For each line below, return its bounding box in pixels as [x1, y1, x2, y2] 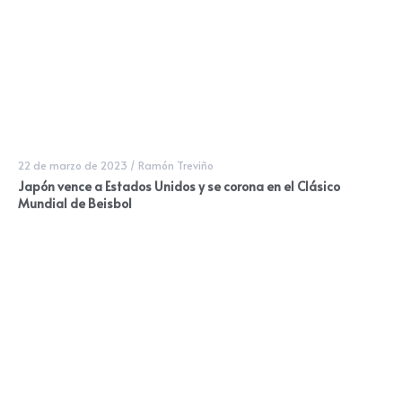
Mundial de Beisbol [18, 195, 132, 213]
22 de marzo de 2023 [18, 158, 127, 173]
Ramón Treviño [138, 158, 214, 173]
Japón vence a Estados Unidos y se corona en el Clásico [18, 178, 340, 196]
